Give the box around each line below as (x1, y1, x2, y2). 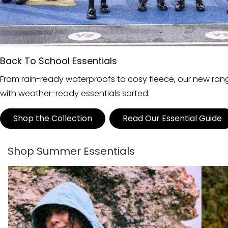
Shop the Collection (13, 112, 92, 124)
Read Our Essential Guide (123, 112, 222, 124)
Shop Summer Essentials (8, 144, 135, 158)
